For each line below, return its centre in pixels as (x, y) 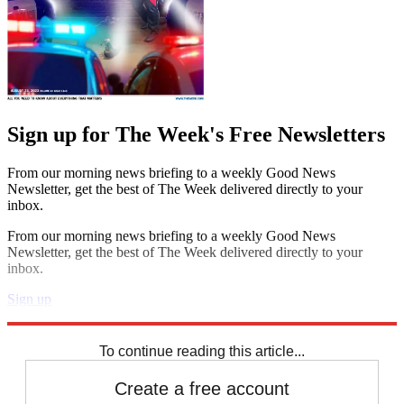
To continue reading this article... (202, 351)
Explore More (47, 315)
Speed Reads (44, 331)
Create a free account (202, 388)
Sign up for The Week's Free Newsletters (196, 134)
